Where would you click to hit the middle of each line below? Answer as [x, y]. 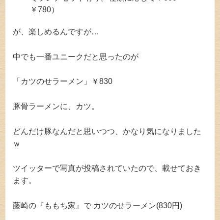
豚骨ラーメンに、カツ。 [56, 106]
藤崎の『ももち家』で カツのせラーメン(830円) [98, 205]
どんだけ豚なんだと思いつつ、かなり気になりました [107, 131]
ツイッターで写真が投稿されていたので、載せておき [107, 168]
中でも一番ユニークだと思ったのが [76, 56]
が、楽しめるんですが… [56, 32]
